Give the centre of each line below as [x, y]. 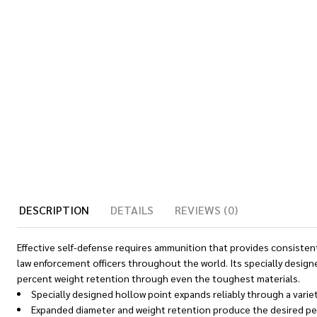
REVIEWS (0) [206, 210]
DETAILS [132, 210]
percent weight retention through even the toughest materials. [158, 278]
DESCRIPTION [54, 210]
